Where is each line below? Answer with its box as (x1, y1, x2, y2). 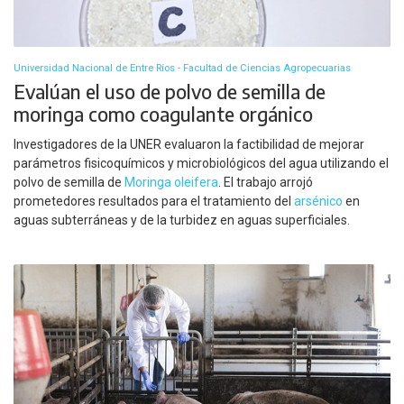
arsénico (294, 193, 343, 208)
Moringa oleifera (124, 174, 218, 189)
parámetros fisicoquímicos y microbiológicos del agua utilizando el (14, 155, 389, 170)
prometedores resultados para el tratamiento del (14, 193, 294, 208)
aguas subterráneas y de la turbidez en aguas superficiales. (14, 212, 350, 227)
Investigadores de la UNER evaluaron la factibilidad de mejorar (14, 136, 364, 151)
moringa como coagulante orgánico (14, 102, 313, 127)
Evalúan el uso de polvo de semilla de (14, 79, 326, 105)
